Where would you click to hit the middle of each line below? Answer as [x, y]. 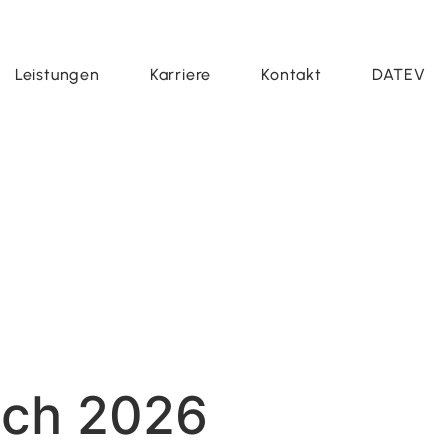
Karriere [180, 74]
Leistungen [57, 74]
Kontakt [291, 74]
